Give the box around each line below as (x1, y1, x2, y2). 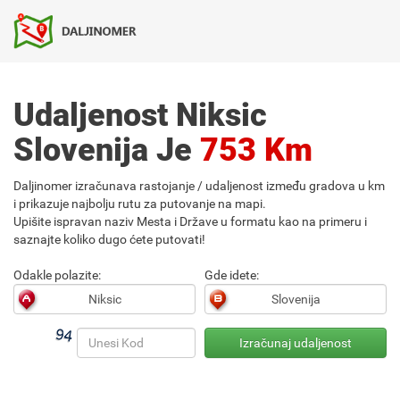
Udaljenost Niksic (13, 96, 267, 134)
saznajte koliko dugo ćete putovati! (13, 232, 205, 246)
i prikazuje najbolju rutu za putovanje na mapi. (13, 196, 266, 211)
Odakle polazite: (13, 268, 101, 282)
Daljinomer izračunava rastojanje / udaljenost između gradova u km (13, 179, 385, 193)
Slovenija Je (13, 131, 200, 169)
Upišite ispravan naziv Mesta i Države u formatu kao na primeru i (13, 214, 367, 229)
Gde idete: (204, 268, 259, 282)
